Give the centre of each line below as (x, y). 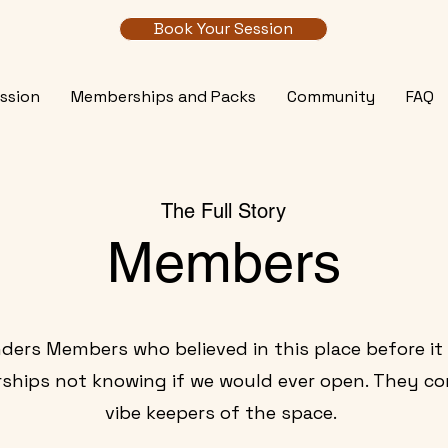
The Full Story (223, 210)
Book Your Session (223, 28)
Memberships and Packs (163, 96)
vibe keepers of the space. (223, 412)
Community (330, 96)
